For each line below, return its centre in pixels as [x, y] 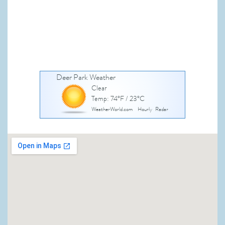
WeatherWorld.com [112, 109]
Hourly [145, 109]
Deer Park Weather [86, 78]
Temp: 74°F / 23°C [118, 99]
